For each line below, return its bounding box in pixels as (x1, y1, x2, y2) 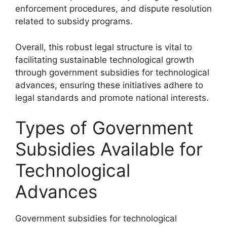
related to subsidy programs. (15, 16, 133, 26)
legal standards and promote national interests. (15, 92, 209, 103)
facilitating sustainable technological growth (15, 54, 194, 65)
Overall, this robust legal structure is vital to (15, 42, 192, 52)
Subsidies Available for (15, 138, 203, 160)
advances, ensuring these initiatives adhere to (15, 80, 203, 90)
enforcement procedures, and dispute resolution (15, 4, 212, 14)
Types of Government (15, 117, 194, 138)
